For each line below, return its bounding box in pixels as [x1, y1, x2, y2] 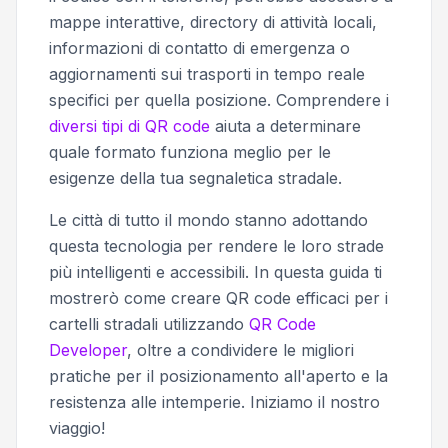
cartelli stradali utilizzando [49, 313, 249, 334]
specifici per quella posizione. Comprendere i [49, 89, 389, 110]
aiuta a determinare [210, 115, 361, 136]
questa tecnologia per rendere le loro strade [49, 235, 384, 256]
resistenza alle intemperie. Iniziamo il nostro [49, 391, 380, 412]
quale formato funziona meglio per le [49, 141, 331, 162]
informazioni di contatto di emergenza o [49, 37, 350, 58]
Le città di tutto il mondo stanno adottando [49, 209, 368, 230]
